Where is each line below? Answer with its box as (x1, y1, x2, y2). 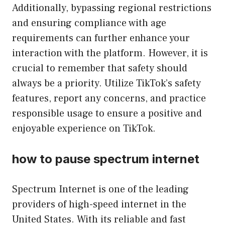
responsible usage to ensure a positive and (12, 106, 202, 120)
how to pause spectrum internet (12, 151, 199, 166)
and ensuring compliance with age (12, 16, 166, 30)
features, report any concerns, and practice (12, 91, 206, 105)
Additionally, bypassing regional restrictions (12, 1, 211, 15)
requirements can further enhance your (12, 31, 190, 45)
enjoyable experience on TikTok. (12, 122, 156, 135)
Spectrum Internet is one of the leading (12, 182, 189, 196)
